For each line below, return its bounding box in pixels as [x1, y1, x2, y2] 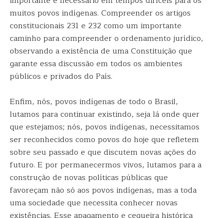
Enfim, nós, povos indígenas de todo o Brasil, [10, 95, 178, 108]
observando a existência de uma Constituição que [10, 45, 192, 57]
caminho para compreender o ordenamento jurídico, [10, 32, 203, 45]
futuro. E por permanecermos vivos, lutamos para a [10, 159, 201, 171]
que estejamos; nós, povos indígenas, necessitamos [10, 121, 200, 133]
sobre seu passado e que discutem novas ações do [10, 146, 196, 159]
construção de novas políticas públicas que [10, 171, 168, 184]
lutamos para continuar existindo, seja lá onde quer [10, 108, 200, 121]
